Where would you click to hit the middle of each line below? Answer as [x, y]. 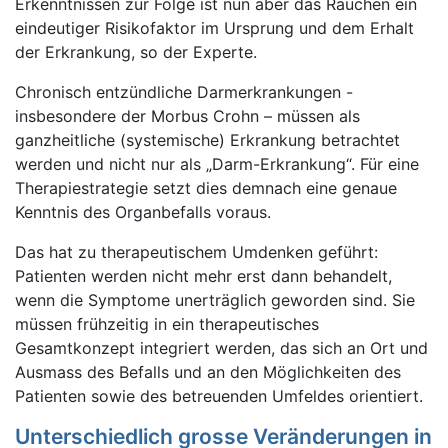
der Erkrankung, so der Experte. [136, 52]
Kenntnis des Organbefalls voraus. [143, 212]
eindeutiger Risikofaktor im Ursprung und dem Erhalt [214, 28]
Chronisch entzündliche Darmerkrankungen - [184, 92]
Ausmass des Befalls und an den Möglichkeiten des [208, 372]
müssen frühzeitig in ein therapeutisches [167, 324]
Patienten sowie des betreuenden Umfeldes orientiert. [219, 396]
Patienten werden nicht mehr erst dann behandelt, [203, 276]
